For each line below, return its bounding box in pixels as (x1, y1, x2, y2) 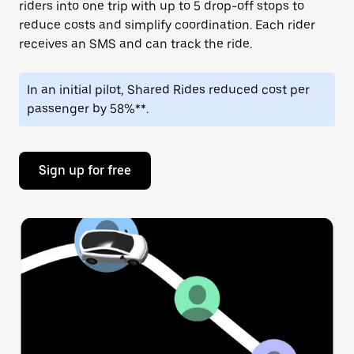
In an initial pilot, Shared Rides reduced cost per (27, 82, 310, 97)
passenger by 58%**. (27, 101, 149, 116)
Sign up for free (39, 163, 131, 178)
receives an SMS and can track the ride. (19, 36, 252, 51)
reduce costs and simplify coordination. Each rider (19, 17, 315, 32)
